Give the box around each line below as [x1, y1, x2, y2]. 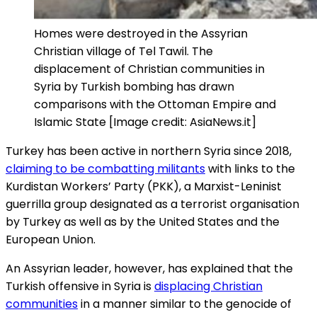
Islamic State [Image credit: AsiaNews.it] [34, 114, 265, 131]
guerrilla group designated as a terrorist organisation [6, 196, 299, 213]
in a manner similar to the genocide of [78, 296, 292, 313]
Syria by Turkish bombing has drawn [34, 79, 234, 96]
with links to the [205, 161, 295, 178]
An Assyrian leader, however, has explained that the [6, 260, 293, 277]
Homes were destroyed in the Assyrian [34, 25, 248, 42]
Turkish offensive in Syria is [6, 278, 154, 295]
